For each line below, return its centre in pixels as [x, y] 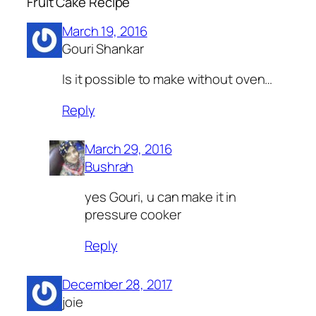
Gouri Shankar [103, 48]
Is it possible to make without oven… [168, 79]
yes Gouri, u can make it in [161, 197]
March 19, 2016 [105, 31]
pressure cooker [133, 215]
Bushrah [109, 166]
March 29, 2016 [128, 148]
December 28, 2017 [117, 284]
